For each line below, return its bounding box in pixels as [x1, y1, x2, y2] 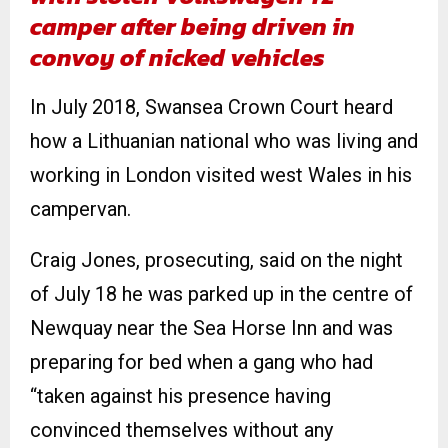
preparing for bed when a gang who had [30, 350, 373, 375]
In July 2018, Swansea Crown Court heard [30, 95, 393, 120]
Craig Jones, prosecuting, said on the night [30, 248, 403, 273]
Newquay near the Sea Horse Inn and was [30, 316, 393, 341]
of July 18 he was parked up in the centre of [30, 282, 413, 307]
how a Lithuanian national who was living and [30, 129, 418, 154]
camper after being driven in [30, 9, 355, 45]
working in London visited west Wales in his [30, 163, 412, 188]
